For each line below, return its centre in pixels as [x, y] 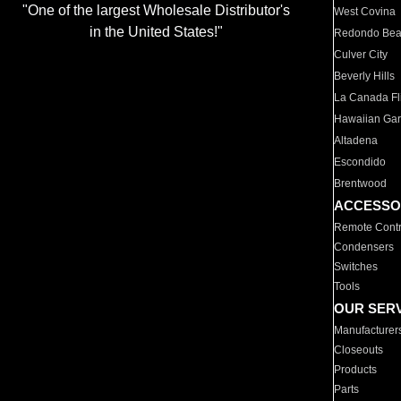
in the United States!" [156, 32]
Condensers [364, 247]
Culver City [361, 55]
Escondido [360, 162]
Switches [356, 267]
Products [356, 370]
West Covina [365, 12]
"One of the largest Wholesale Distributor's [156, 11]
